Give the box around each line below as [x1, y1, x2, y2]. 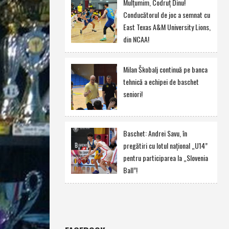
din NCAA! [123, 34, 149, 44]
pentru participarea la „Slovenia [123, 152, 208, 163]
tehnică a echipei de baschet [123, 76, 199, 87]
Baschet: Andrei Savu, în [123, 128, 187, 139]
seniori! [123, 88, 143, 99]
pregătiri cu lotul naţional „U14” [123, 140, 208, 151]
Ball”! [123, 165, 138, 175]
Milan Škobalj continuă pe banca [123, 64, 208, 75]
